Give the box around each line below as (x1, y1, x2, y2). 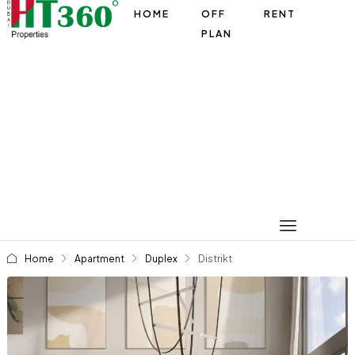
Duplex (144, 253, 177, 265)
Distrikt (197, 253, 232, 265)
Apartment (74, 253, 124, 265)
